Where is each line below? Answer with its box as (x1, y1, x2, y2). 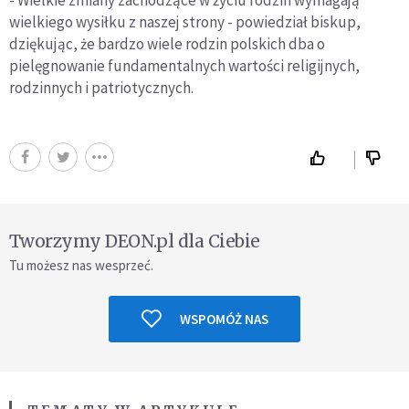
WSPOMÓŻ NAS (179, 309, 268, 328)
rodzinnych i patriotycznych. (9, 77, 194, 98)
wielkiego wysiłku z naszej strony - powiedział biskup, (9, 11, 361, 32)
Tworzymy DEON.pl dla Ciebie (9, 229, 260, 252)
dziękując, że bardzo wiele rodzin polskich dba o (9, 33, 325, 54)
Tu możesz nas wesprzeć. (9, 256, 153, 274)
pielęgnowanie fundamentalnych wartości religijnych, (9, 55, 360, 76)
